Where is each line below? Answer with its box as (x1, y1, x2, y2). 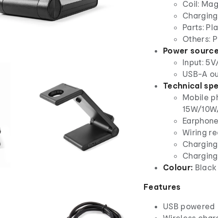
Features (144, 182, 181, 192)
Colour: (163, 163, 193, 172)
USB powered (163, 201, 215, 211)
